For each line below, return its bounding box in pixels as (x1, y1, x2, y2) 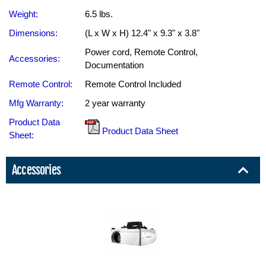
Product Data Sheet (100, 126, 178, 136)
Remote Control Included (85, 79, 181, 89)
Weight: (9, 9, 38, 19)
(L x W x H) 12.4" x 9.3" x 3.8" (85, 28, 199, 38)
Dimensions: (9, 28, 58, 38)
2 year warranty (85, 98, 145, 108)
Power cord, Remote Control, (85, 47, 198, 57)
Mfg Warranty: (9, 98, 64, 108)
